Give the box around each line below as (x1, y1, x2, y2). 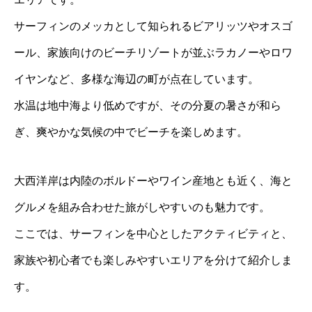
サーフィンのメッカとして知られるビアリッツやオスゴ (14, 19, 292, 32)
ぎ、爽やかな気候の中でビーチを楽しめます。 (14, 125, 248, 138)
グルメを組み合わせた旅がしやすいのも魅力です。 (14, 201, 270, 213)
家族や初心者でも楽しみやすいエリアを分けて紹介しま (14, 253, 292, 266)
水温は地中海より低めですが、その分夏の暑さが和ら (14, 99, 281, 111)
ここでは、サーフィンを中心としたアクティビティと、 (14, 227, 292, 240)
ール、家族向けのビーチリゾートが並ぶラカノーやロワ (14, 46, 292, 58)
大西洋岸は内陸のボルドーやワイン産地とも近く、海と (14, 174, 292, 187)
